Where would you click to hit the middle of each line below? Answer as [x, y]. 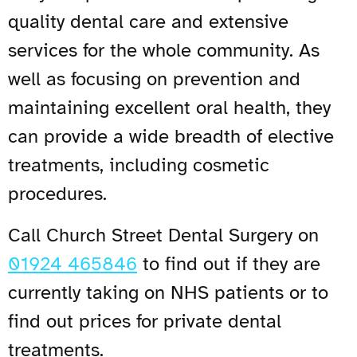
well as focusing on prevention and [154, 78]
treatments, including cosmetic [139, 165]
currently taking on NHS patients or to [168, 292]
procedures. [57, 193]
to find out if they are [229, 263]
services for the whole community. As [164, 50]
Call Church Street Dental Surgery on [163, 235]
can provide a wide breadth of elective [171, 136]
